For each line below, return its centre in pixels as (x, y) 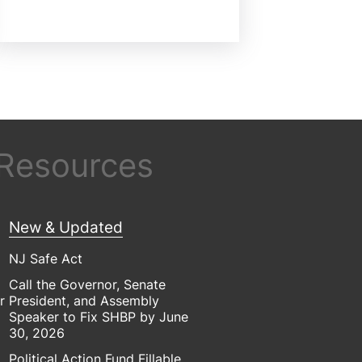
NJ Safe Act (46, 258)
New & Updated (66, 227)
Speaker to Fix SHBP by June (99, 316)
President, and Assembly (84, 300)
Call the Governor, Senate (88, 284)
